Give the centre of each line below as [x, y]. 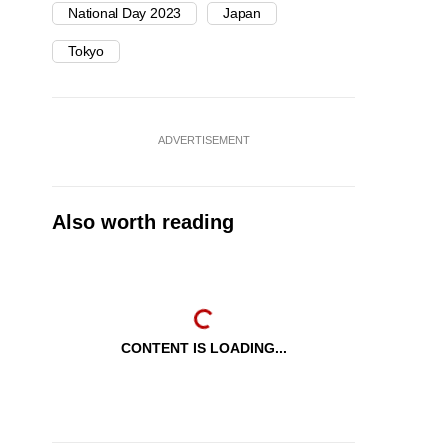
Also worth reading [143, 222]
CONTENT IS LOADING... [203, 348]
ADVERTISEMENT [203, 140]
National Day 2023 [125, 13]
